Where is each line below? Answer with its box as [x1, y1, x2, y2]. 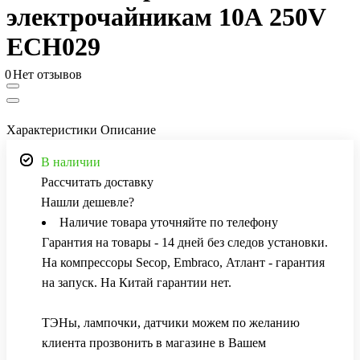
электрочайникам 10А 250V [6, 2, 325, 32]
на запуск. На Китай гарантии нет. [42, 276, 231, 290]
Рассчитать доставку [41, 175, 153, 190]
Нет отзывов [13, 67, 82, 82]
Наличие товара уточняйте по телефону [59, 215, 278, 230]
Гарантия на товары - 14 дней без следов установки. [42, 235, 328, 250]
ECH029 [6, 32, 100, 62]
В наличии [41, 155, 100, 170]
